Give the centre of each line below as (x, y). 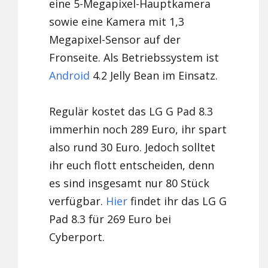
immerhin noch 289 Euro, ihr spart (138, 130)
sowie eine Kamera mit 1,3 (117, 22)
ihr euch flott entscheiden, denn (132, 165)
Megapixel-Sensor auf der (115, 40)
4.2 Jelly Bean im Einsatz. (154, 76)
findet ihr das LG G (177, 201)
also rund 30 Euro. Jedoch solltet (133, 147)
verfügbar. (78, 201)
